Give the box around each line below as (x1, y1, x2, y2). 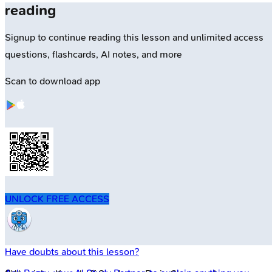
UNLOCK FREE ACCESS (5, 193, 109, 205)
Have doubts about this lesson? (5, 246, 139, 258)
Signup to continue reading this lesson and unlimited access (5, 32, 263, 44)
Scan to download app (5, 75, 100, 87)
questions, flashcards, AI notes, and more (5, 49, 182, 61)
